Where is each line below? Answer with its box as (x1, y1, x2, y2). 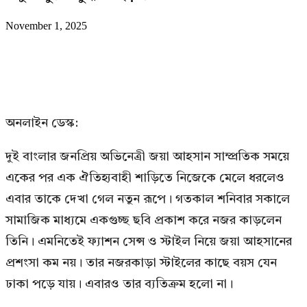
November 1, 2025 (5, 19, 87, 32)
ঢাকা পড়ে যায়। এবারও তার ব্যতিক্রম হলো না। (5, 278, 233, 291)
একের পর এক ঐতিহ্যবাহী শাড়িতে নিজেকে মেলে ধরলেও (5, 171, 284, 184)
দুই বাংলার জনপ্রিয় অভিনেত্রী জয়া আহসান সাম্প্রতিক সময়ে (5, 150, 289, 163)
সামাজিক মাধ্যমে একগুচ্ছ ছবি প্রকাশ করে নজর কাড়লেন (5, 214, 282, 227)
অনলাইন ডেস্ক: (5, 116, 78, 130)
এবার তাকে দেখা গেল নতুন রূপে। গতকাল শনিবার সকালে (5, 193, 290, 206)
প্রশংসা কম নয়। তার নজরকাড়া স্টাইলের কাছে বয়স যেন (5, 256, 277, 269)
